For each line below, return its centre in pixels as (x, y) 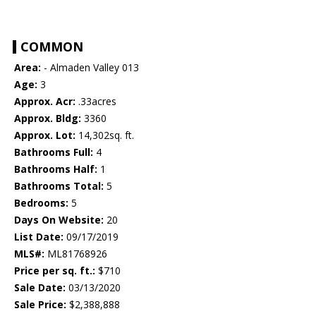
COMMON (52, 47)
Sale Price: (40, 305)
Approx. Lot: (45, 135)
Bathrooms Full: (54, 152)
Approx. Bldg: (48, 119)
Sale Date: (40, 288)
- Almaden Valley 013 (90, 68)
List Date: (39, 237)
